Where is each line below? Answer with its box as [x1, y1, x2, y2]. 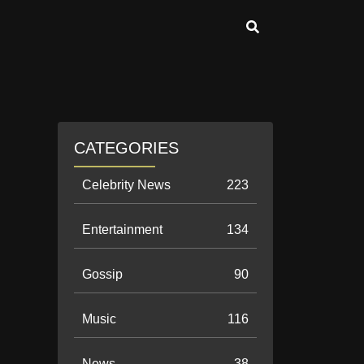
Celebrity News [82, 178, 171, 192]
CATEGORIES [74, 139, 179, 157]
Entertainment [82, 223, 162, 236]
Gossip [82, 267, 123, 281]
